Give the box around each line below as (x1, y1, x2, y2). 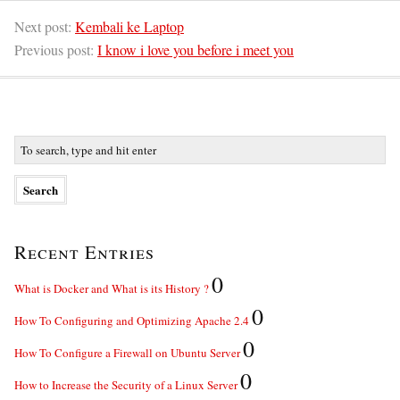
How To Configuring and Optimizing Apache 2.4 (14, 312, 249, 329)
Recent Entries (14, 239, 154, 264)
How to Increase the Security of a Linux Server (14, 377, 237, 393)
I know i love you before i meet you (97, 40, 294, 59)
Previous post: (14, 40, 97, 59)
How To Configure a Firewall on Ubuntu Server (14, 345, 240, 361)
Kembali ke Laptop (75, 17, 184, 36)
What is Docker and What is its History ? (14, 280, 209, 296)
